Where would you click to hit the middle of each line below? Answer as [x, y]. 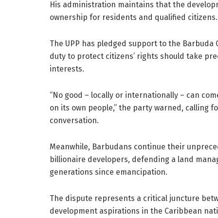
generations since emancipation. [109, 172]
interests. [67, 69]
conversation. [74, 120]
